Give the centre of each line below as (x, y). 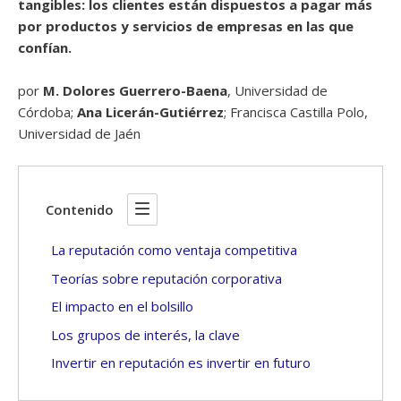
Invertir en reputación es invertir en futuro (181, 363)
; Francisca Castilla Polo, (296, 112)
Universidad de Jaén (79, 133)
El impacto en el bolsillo (122, 306)
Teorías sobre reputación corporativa (166, 278)
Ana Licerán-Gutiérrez (150, 112)
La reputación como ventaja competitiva (174, 250)
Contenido (80, 209)
